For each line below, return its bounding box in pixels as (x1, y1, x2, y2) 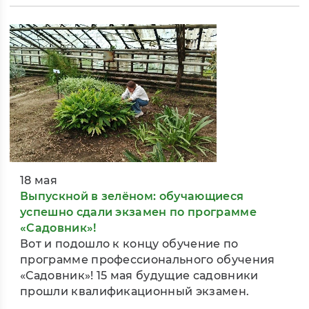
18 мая (20, 174, 57, 188)
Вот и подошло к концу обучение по (20, 237, 239, 251)
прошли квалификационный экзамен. (20, 285, 250, 299)
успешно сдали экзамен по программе (20, 206, 257, 219)
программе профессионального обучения (20, 253, 275, 267)
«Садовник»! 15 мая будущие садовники (20, 269, 259, 283)
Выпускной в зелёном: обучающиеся (20, 190, 244, 203)
